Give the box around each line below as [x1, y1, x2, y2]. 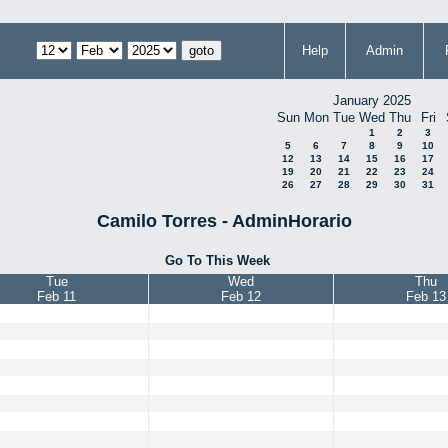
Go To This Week [164, 252, 270, 268]
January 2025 [333, 93, 411, 108]
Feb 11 [37, 289, 76, 305]
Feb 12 [221, 289, 261, 305]
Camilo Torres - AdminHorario [96, 210, 352, 231]
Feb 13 [406, 289, 446, 305]
